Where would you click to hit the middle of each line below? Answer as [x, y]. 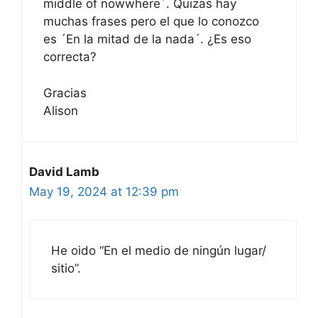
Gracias [65, 93]
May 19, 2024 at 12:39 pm [104, 191]
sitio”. [66, 269]
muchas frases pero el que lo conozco [151, 22]
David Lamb [64, 171]
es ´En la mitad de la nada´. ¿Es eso [147, 39]
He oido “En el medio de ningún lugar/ [159, 251]
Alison [61, 110]
